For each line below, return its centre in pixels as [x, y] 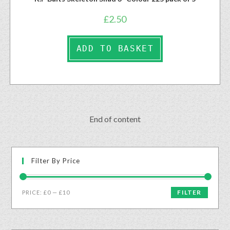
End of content [115, 119]
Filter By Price [56, 160]
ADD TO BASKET [115, 49]
